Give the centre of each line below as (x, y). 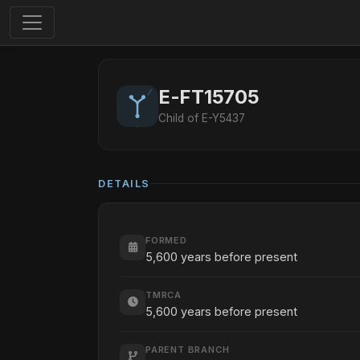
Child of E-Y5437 (202, 118)
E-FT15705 (209, 97)
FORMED (166, 240)
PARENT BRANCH (188, 350)
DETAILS (124, 184)
